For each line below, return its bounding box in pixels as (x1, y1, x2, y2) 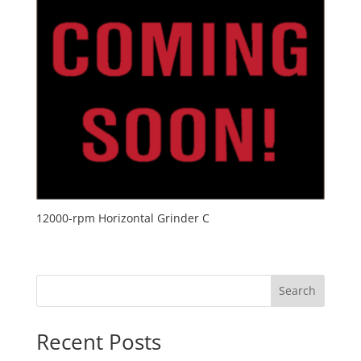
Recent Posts (35, 326, 161, 356)
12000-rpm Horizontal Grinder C (35, 210, 210, 226)
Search (279, 283, 317, 299)
